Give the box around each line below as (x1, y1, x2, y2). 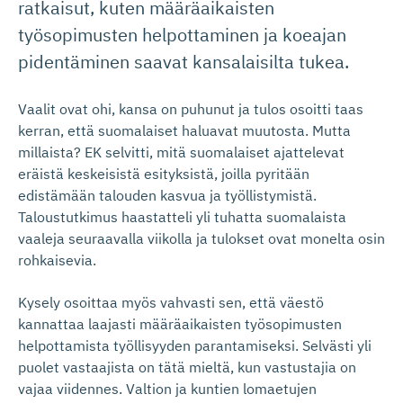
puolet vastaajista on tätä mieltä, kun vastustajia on (18, 358, 356, 376)
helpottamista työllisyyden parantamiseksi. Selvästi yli (18, 336, 372, 354)
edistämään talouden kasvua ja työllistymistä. (18, 186, 317, 204)
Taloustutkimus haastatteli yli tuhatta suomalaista (18, 208, 346, 226)
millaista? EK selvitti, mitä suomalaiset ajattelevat (18, 143, 345, 161)
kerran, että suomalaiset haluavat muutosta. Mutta (18, 121, 351, 139)
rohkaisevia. (18, 251, 96, 269)
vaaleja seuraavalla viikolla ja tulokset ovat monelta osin (18, 229, 385, 247)
